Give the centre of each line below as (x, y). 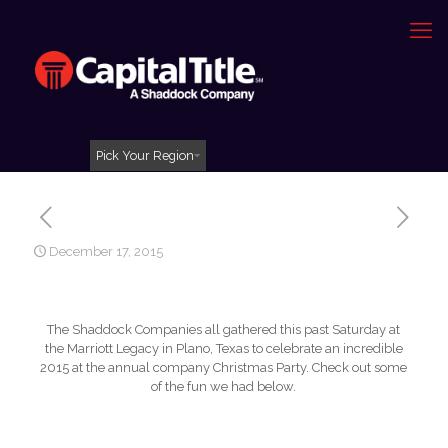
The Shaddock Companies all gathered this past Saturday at (224, 329)
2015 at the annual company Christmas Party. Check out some (224, 367)
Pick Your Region (144, 155)
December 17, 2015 (106, 251)
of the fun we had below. (224, 386)
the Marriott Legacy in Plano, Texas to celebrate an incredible (223, 348)
